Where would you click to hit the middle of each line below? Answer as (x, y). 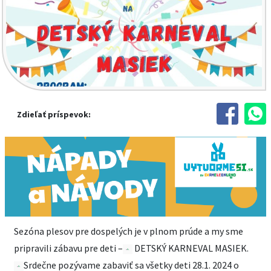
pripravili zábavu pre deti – (68, 248)
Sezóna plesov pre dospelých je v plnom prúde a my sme (129, 231)
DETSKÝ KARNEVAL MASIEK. (191, 248)
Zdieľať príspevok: (54, 114)
